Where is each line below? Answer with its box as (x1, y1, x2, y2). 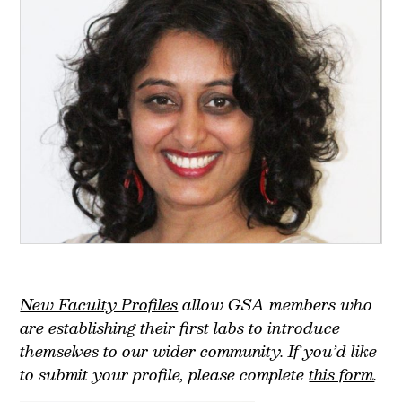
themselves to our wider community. (20, 337, 289, 363)
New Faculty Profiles (20, 291, 179, 317)
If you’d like (288, 337, 378, 363)
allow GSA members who (178, 291, 373, 317)
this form (309, 361, 375, 387)
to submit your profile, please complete (20, 361, 310, 387)
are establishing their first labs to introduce (20, 314, 341, 340)
